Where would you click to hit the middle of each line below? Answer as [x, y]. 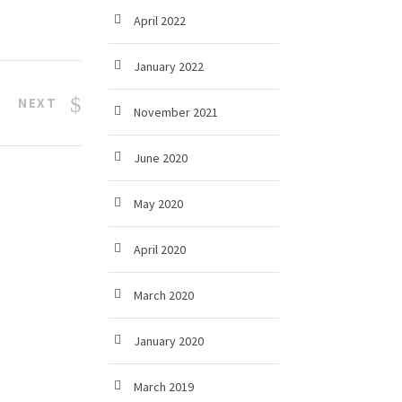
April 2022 [160, 21]
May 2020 [158, 204]
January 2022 [169, 66]
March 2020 [164, 295]
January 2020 [169, 341]
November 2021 [176, 112]
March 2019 [164, 387]
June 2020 [161, 158]
